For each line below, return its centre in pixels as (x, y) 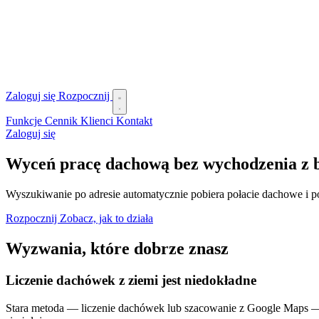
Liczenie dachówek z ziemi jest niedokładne (131, 281)
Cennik (63, 121)
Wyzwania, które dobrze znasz (117, 249)
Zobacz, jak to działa (106, 219)
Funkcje (25, 121)
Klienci (98, 121)
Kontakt (134, 121)
